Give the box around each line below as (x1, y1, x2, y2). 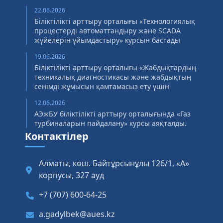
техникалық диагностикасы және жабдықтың (34, 72, 191, 82)
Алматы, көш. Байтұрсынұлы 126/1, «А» (39, 158, 189, 169)
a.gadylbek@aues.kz (39, 209, 115, 220)
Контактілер (25, 129, 89, 143)
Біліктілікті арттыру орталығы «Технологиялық (34, 16, 195, 26)
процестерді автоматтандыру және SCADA (34, 26, 181, 35)
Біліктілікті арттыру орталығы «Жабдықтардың (34, 63, 196, 72)
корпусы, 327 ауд (39, 170, 104, 181)
